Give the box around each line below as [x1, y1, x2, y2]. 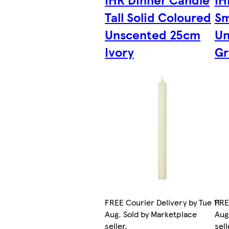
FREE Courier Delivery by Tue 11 [105, 196, 220, 209]
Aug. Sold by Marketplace [105, 208, 197, 220]
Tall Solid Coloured [105, 8, 212, 26]
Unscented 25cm [105, 26, 201, 43]
